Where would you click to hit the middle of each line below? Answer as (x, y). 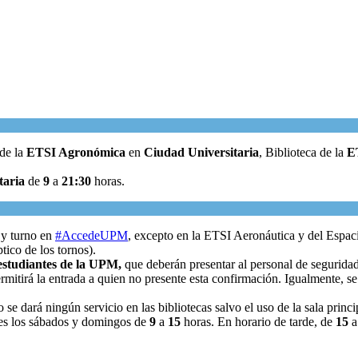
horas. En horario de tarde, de (258, 321)
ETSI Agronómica (76, 152)
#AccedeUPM (91, 235)
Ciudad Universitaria (201, 152)
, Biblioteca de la (301, 152)
